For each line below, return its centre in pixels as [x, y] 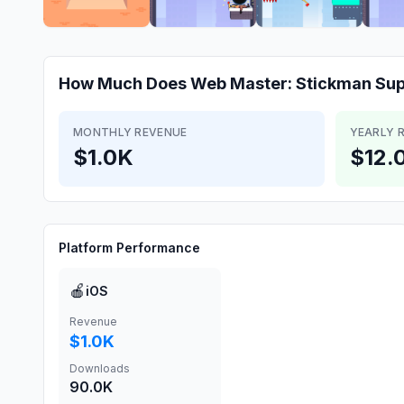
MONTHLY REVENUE [130, 132]
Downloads [100, 368]
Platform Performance [129, 248]
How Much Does [124, 83]
